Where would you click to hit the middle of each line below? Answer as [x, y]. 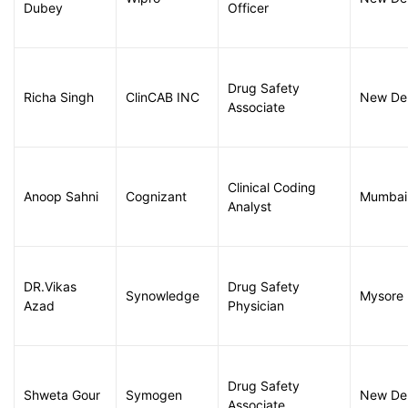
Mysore [382, 296]
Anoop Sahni [61, 196]
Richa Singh [59, 97]
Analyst [250, 206]
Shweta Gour [62, 395]
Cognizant [156, 196]
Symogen [154, 395]
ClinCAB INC [163, 97]
